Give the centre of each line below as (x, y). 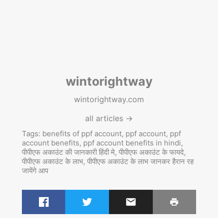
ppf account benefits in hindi (132, 143)
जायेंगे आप (35, 170)
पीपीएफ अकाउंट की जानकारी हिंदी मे (68, 152)
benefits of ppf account (82, 133)
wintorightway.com (109, 99)
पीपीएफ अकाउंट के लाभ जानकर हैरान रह (140, 161)
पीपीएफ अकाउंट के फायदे (151, 152)
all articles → (109, 118)
